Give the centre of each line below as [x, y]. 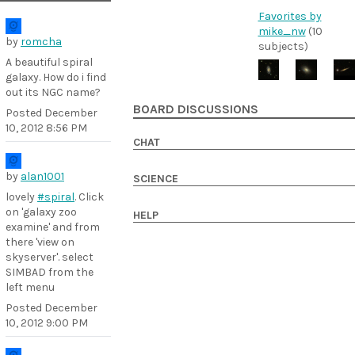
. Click [89, 197]
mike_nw [282, 31]
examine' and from [53, 227]
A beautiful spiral [49, 62]
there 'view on [40, 242]
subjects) [283, 46]
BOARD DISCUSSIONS [196, 110]
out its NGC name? [53, 92]
